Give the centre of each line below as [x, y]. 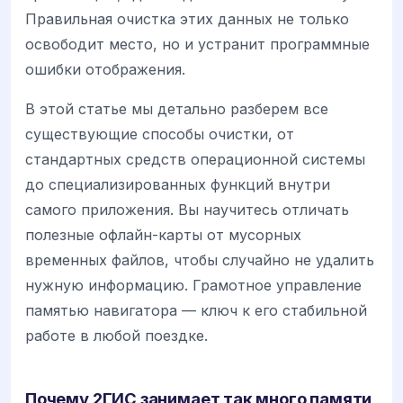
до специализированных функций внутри [178, 185]
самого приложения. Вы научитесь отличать [187, 210]
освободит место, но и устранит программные [197, 45]
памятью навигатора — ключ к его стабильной [196, 311]
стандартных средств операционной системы [195, 160]
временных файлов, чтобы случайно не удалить [200, 260]
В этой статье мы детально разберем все [177, 109]
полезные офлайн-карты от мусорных [163, 235]
